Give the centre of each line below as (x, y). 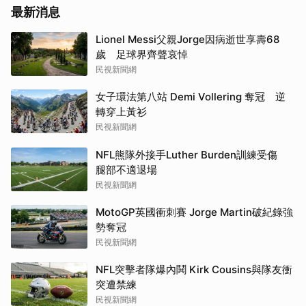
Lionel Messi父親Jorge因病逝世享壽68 (187, 39)
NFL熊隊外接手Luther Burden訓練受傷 (192, 154)
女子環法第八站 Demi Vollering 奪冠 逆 (191, 96)
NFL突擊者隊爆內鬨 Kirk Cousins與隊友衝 (194, 269)
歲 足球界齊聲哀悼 (142, 54)
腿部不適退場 (126, 169)
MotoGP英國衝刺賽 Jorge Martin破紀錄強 (194, 212)
